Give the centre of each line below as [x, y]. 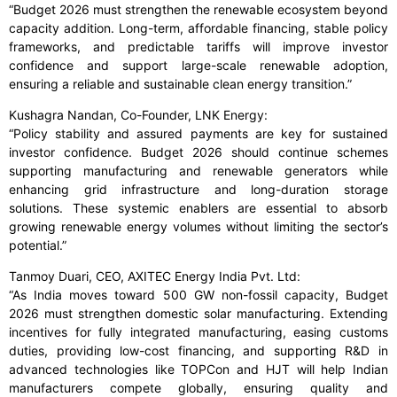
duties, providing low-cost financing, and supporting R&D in [198, 351]
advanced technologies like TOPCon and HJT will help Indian [198, 370]
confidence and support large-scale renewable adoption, [198, 66]
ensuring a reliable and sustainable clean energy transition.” [180, 84]
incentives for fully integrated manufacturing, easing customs [198, 332]
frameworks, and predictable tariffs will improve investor [198, 47]
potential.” [38, 245]
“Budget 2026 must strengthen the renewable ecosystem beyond [198, 10]
